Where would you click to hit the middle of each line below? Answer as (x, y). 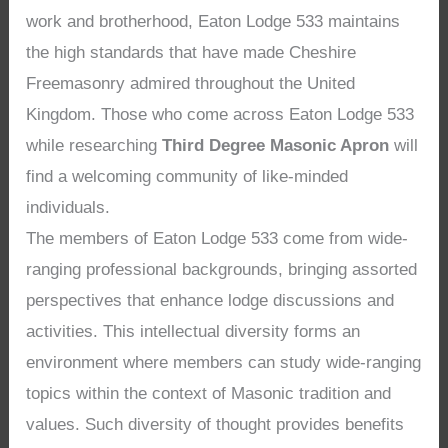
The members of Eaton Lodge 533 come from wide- (217, 239)
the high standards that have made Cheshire (191, 53)
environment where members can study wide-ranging (224, 363)
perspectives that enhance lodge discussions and (210, 301)
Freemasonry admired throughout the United (191, 84)
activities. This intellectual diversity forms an (193, 332)
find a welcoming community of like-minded (187, 177)
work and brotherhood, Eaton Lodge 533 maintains (213, 22)
